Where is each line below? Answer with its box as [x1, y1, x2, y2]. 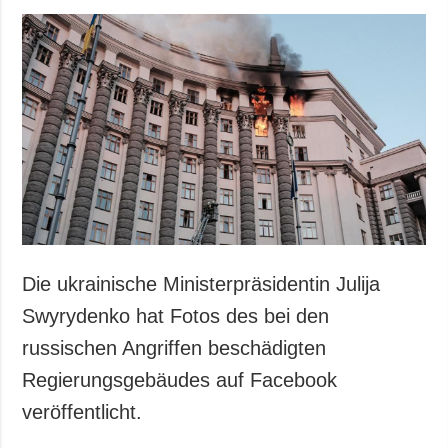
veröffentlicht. [22, 400, 149, 423]
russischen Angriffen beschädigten [22, 336, 327, 359]
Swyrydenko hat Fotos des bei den [22, 304, 330, 327]
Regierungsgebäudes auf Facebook [22, 368, 338, 391]
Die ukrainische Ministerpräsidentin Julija [22, 272, 381, 295]
